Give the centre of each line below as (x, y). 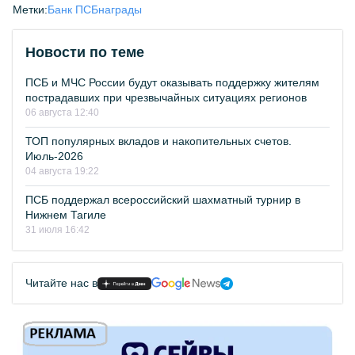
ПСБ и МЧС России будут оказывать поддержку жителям (172, 82)
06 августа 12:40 (62, 113)
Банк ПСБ (73, 10)
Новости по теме (85, 52)
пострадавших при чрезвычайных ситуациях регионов (166, 97)
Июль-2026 (54, 156)
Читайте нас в (61, 283)
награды (120, 10)
